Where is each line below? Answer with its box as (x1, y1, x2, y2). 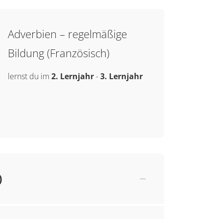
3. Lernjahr (100, 71, 143, 82)
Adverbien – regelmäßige (7, 26, 127, 41)
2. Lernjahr (51, 71, 94, 82)
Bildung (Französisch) (7, 45, 109, 60)
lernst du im (7, 71, 51, 82)
